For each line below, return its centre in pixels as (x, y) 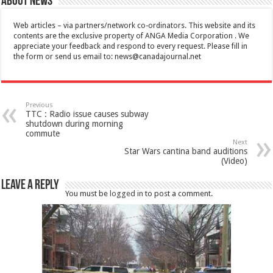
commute (43, 133)
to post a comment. (178, 193)
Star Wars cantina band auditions (186, 151)
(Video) (234, 161)
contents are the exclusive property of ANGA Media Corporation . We (132, 36)
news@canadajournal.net (158, 56)
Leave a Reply (30, 185)
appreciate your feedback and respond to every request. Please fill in (131, 46)
